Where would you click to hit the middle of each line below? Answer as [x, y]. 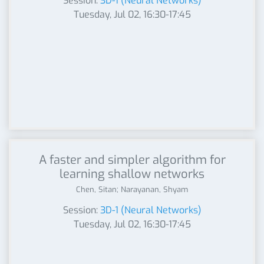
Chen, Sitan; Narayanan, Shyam [132, 189]
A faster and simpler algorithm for [132, 160]
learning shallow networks [132, 174]
